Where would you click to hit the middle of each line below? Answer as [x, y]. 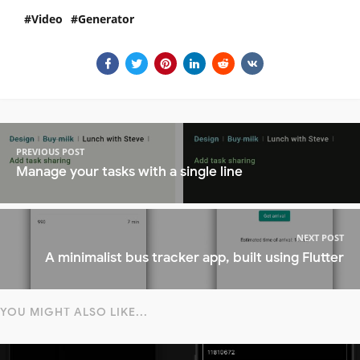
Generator [106, 18]
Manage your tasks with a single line [129, 172]
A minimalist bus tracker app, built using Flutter [194, 258]
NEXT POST [320, 238]
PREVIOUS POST [50, 152]
